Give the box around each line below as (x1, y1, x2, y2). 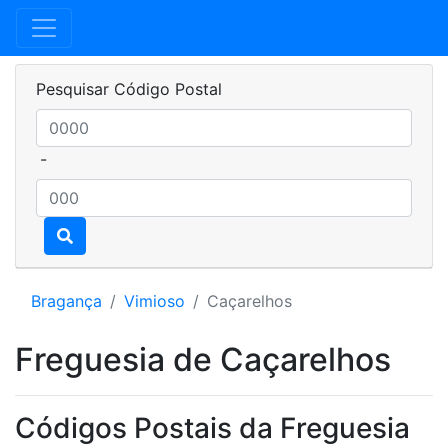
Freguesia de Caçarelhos (15, 340, 391, 379)
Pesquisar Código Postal (36, 79, 222, 99)
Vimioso (124, 291, 185, 311)
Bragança (31, 291, 102, 311)
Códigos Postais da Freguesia (15, 411, 410, 445)
